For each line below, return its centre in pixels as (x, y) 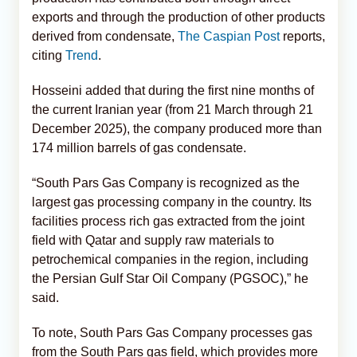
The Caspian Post (229, 36)
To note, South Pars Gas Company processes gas (172, 332)
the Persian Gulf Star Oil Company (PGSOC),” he (170, 278)
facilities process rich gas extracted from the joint (168, 221)
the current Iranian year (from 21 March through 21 (173, 109)
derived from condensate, (105, 36)
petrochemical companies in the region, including (170, 259)
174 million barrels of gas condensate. (139, 147)
